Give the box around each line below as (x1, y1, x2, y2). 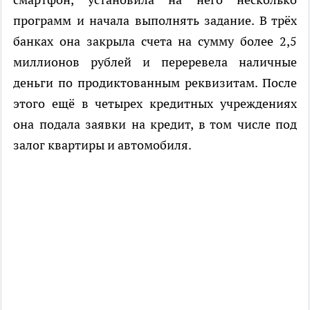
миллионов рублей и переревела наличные (13, 54, 297, 71)
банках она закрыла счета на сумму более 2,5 (13, 33, 297, 50)
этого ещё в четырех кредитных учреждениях (13, 95, 297, 112)
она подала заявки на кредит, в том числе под (13, 116, 297, 133)
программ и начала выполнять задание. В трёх (13, 12, 297, 29)
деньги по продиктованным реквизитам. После (13, 75, 297, 91)
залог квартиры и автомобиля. (13, 137, 192, 154)
